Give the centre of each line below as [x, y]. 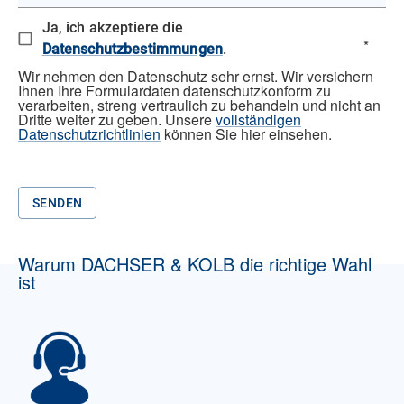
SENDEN [58, 202]
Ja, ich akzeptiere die [112, 27]
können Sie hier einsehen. [246, 133]
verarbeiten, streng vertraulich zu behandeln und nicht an [199, 105]
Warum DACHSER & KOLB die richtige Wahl [195, 263]
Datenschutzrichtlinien [89, 133]
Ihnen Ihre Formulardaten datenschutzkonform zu [174, 90]
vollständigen [258, 119]
